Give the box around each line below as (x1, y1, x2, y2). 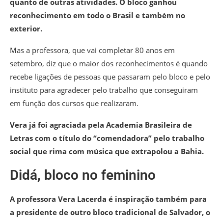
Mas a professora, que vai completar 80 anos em (10, 45, 175, 55)
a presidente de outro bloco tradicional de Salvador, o (10, 207, 210, 218)
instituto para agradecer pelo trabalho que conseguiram (10, 85, 198, 95)
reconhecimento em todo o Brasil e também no (10, 10, 185, 21)
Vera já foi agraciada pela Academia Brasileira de (10, 120, 192, 130)
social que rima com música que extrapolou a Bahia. (10, 146, 204, 157)
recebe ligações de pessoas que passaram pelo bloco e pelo (10, 72, 210, 82)
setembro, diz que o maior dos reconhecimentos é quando (10, 58, 208, 69)
